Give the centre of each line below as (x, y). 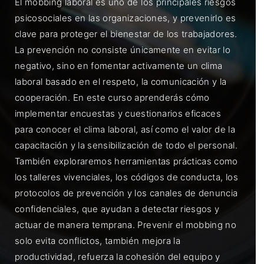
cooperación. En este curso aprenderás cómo (112, 97)
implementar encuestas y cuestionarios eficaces (118, 113)
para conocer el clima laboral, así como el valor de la (125, 129)
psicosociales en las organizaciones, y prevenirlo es (126, 18)
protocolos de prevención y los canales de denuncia (126, 193)
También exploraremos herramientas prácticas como (126, 161)
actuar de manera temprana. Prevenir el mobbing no (126, 225)
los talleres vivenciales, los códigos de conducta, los (126, 177)
